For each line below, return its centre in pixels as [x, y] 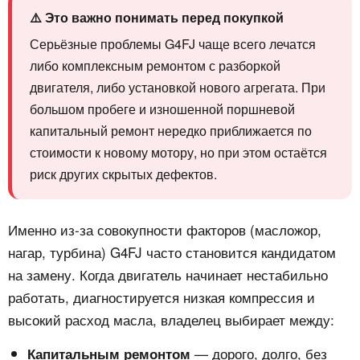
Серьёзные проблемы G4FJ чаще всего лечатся [173, 44]
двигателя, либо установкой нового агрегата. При [178, 88]
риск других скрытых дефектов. [123, 174]
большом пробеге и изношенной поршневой [162, 109]
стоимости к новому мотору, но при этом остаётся [178, 153]
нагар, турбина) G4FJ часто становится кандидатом [172, 252]
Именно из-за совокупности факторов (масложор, [165, 230]
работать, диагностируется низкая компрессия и [162, 297]
